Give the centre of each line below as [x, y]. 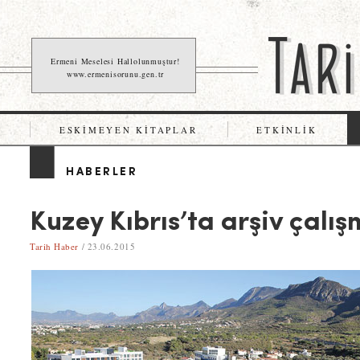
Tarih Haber [55, 246]
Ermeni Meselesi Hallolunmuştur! [115, 61]
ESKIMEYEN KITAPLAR [129, 130]
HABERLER [102, 172]
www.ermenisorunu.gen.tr [115, 74]
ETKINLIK [287, 130]
